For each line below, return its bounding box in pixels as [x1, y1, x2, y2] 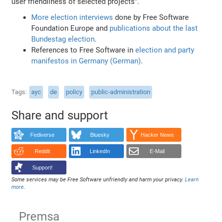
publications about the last [110, 23, 198, 33]
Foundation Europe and [31, 23, 110, 33]
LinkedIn [89, 148, 110, 155]
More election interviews [31, 12, 113, 22]
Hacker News [140, 132, 174, 138]
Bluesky [90, 132, 110, 138]
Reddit [34, 148, 50, 155]
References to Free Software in [31, 45, 136, 55]
